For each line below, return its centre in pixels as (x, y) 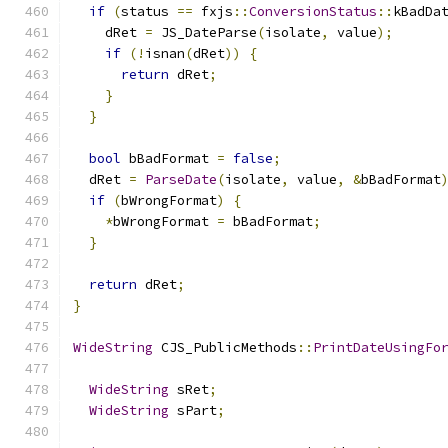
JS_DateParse (205, 32)
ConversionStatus (313, 11)
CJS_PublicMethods (225, 347)
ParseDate (181, 179)
